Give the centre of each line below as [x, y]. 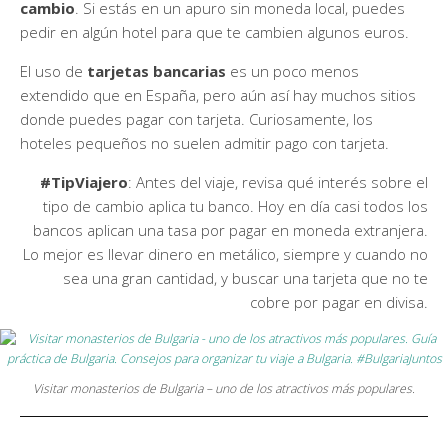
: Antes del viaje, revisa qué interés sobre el [278, 182]
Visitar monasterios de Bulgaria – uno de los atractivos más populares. [224, 389]
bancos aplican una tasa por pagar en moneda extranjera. [230, 230]
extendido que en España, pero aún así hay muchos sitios [218, 95]
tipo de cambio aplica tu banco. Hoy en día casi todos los [235, 206]
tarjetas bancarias [156, 71]
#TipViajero [84, 182]
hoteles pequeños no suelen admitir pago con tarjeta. [204, 143]
